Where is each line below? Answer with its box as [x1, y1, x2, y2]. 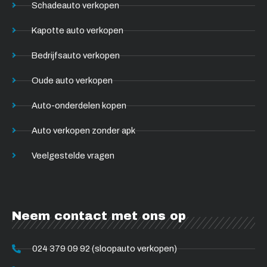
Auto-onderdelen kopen [31, 100, 126, 110]
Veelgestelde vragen [31, 150, 114, 160]
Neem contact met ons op [12, 209, 186, 222]
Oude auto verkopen [31, 75, 113, 85]
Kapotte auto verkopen [31, 25, 123, 35]
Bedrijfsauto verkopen [31, 50, 120, 60]
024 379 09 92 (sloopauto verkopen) [32, 243, 177, 253]
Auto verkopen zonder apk [31, 125, 135, 135]
